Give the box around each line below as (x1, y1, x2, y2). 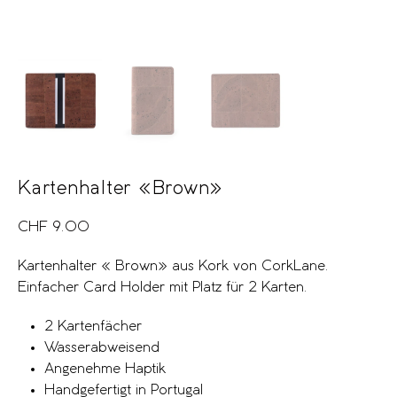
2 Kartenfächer (44, 319, 142, 333)
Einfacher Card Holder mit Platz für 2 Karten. (18, 280, 307, 294)
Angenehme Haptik (44, 362, 166, 376)
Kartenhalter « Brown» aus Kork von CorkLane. (18, 259, 329, 273)
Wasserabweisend (44, 340, 160, 354)
